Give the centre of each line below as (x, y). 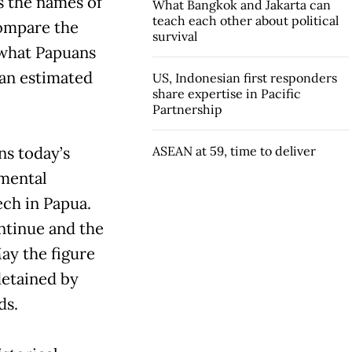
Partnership (187, 109)
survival (174, 36)
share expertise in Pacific (226, 93)
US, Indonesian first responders (244, 77)
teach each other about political (245, 20)
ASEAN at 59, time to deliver (234, 150)
